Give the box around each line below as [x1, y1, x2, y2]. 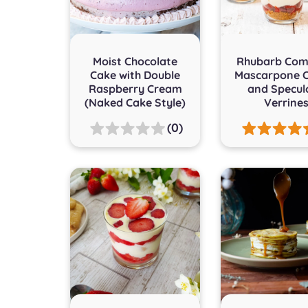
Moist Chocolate [93, 54, 178, 68]
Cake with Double [90, 67, 181, 82]
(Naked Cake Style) [85, 95, 186, 109]
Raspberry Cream [88, 81, 182, 96]
